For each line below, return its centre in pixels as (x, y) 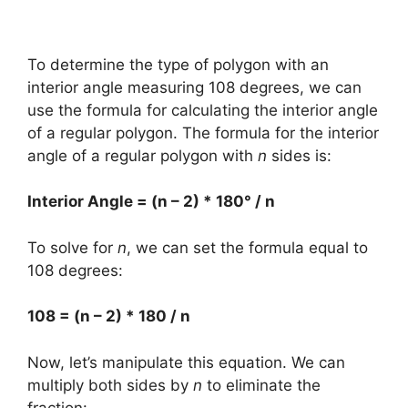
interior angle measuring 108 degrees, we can (194, 87)
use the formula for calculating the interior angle (203, 110)
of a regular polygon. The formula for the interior (203, 133)
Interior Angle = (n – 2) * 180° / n (151, 201)
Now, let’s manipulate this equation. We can (186, 362)
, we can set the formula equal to (247, 247)
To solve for (72, 247)
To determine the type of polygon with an (178, 64)
